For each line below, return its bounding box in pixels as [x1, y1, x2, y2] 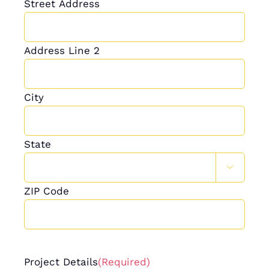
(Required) [97, 255, 150, 268]
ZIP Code [23, 184, 69, 197]
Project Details [23, 255, 98, 268]
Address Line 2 [23, 44, 100, 56]
